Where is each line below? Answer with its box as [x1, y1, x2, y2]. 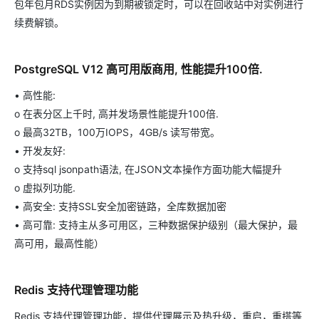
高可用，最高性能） [14, 237, 104, 250]
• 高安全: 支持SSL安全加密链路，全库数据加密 [14, 200, 226, 213]
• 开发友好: [14, 145, 66, 157]
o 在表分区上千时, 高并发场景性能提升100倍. [14, 108, 219, 120]
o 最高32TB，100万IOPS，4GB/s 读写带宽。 [14, 126, 220, 139]
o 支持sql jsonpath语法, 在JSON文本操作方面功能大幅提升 [14, 163, 282, 176]
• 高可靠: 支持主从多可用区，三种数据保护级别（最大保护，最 [14, 219, 298, 231]
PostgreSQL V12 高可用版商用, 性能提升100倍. [14, 62, 263, 77]
